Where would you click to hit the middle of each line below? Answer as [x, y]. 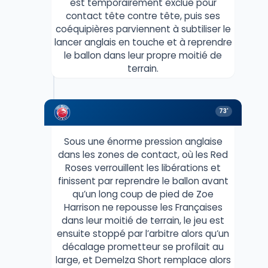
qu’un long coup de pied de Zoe [143, 194]
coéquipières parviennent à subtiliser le [143, 29]
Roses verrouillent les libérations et [143, 168]
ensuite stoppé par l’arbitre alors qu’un [143, 234]
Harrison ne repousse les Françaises [143, 208]
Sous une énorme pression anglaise [143, 142]
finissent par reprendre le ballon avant [143, 181]
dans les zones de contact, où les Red [143, 155]
